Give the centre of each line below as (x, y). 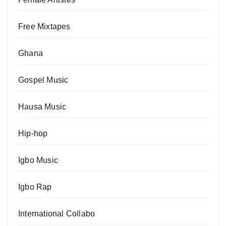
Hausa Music (42, 107)
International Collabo (57, 214)
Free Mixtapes (44, 27)
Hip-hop (33, 134)
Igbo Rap (35, 187)
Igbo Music (38, 160)
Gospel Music (43, 80)
